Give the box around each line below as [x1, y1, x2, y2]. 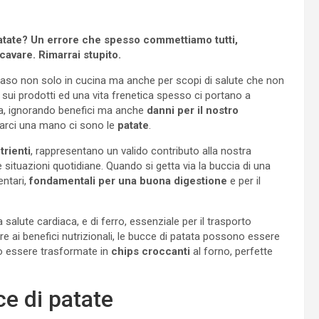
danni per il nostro [147, 103, 239, 117]
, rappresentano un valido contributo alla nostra [31, 144, 251, 157]
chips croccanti [111, 244, 190, 258]
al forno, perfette [190, 244, 273, 258]
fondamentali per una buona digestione [26, 174, 227, 187]
